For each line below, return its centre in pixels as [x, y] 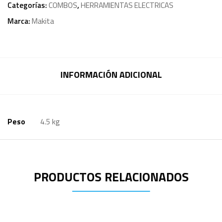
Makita [43, 21]
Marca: [20, 21]
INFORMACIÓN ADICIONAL [111, 75]
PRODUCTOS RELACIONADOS [111, 177]
